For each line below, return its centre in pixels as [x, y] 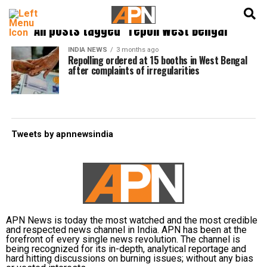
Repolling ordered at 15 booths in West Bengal [157, 60]
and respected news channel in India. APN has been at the [126, 230]
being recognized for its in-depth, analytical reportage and [126, 249]
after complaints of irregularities [133, 70]
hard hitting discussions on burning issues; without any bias [130, 258]
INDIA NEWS [87, 50]
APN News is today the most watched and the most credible [132, 220]
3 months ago [137, 50]
